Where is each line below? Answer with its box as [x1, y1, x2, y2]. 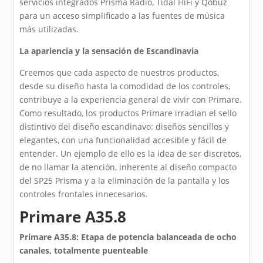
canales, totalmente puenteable [19, 245, 149, 257]
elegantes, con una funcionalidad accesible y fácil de [19, 134, 227, 146]
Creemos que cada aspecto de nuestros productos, [19, 67, 220, 79]
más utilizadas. [19, 23, 79, 35]
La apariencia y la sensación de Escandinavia [19, 45, 201, 57]
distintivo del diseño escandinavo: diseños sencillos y [19, 121, 230, 133]
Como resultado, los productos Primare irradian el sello [19, 107, 237, 119]
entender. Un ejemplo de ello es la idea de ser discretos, [19, 148, 242, 160]
